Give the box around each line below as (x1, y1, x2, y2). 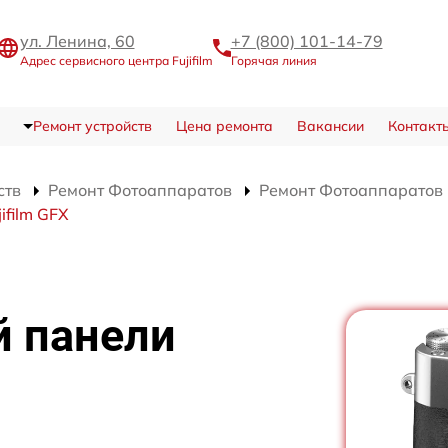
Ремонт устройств (32, 116, 152, 135)
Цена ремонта (175, 116, 273, 135)
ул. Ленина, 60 (19, 30, 135, 51)
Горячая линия (230, 52, 317, 68)
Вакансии (296, 116, 364, 135)
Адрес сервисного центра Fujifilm (19, 52, 213, 68)
